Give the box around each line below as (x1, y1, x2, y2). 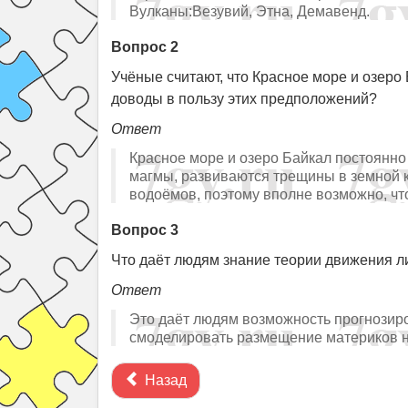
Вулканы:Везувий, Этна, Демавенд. (129, 3, 370, 19)
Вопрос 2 (111, 39, 178, 55)
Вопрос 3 (111, 222, 178, 238)
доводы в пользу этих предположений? (111, 91, 377, 107)
